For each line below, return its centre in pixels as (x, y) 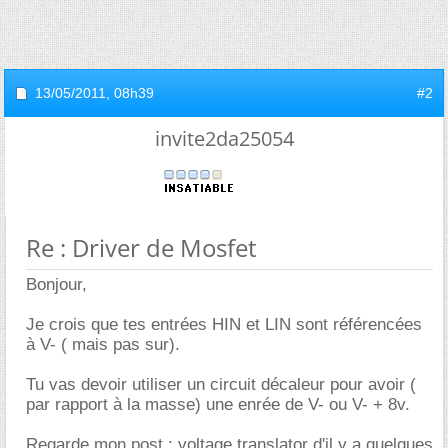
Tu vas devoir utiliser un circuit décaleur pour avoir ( (221, 385)
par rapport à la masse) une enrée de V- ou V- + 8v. (218, 405)
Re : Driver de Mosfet (141, 248)
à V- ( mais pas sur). (103, 345)
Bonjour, (56, 285)
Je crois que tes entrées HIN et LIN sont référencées (224, 325)
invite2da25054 (224, 139)
